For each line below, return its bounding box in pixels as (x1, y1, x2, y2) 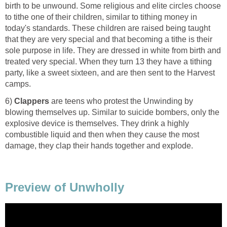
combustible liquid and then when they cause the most (5, 130, 199, 139)
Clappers (14, 96, 49, 105)
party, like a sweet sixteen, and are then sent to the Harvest (5, 68, 215, 77)
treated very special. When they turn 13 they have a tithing (5, 57, 212, 66)
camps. (5, 79, 31, 88)
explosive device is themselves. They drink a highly (5, 119, 189, 128)
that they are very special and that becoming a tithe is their (5, 34, 212, 44)
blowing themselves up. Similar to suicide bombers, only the (5, 107, 219, 117)
